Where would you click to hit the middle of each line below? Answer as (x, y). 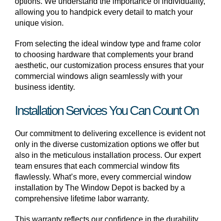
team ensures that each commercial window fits (97, 166)
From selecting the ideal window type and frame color (108, 44)
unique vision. (39, 23)
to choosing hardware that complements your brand (104, 55)
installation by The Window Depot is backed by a (100, 188)
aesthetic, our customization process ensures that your (109, 65)
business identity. (45, 87)
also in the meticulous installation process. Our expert (108, 155)
